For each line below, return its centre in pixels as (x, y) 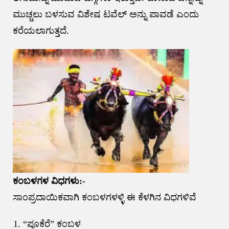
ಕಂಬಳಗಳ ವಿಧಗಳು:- (49, 181)
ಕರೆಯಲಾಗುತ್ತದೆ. (41, 31)
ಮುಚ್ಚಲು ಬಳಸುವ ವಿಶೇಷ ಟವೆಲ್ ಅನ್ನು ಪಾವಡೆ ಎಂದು (106, 15)
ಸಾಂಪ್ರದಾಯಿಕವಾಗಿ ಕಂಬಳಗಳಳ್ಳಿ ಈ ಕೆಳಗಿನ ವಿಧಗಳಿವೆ (104, 198)
